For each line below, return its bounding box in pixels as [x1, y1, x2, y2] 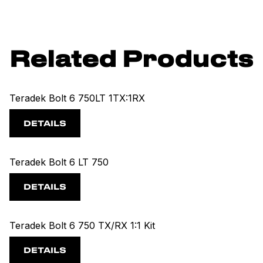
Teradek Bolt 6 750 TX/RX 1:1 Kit [9, 219, 155, 231]
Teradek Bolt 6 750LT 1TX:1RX [9, 92, 145, 104]
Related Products [9, 50, 254, 72]
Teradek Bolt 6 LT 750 [9, 156, 109, 168]
